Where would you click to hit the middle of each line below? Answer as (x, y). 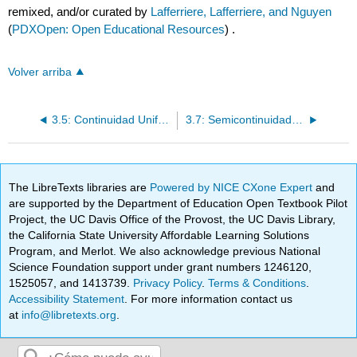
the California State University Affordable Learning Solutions (159, 235)
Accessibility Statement (67, 298)
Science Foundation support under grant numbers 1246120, (161, 267)
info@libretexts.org (68, 314)
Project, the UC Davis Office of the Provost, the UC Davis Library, (173, 219)
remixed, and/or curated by (80, 12)
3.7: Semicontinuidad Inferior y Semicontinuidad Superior (297, 120)
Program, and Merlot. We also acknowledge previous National (165, 251)
